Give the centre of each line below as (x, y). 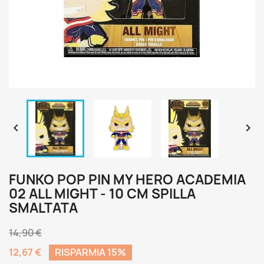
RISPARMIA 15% (90, 252)
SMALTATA (43, 208)
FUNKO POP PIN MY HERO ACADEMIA (127, 180)
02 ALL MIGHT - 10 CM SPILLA (102, 194)
